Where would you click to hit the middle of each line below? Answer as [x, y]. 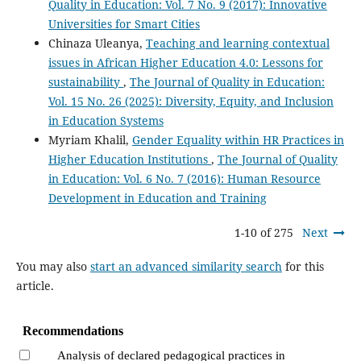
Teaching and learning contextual [237, 44]
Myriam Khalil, [90, 140]
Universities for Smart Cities [124, 24]
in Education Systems [106, 121]
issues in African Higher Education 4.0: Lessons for [185, 63]
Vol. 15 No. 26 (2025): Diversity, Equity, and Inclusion [191, 102]
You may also [53, 266]
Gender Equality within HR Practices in [238, 140]
